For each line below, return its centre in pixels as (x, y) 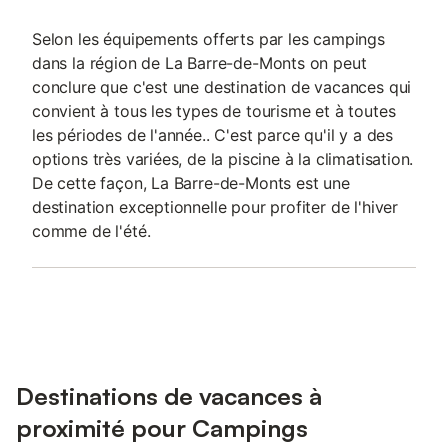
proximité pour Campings (162, 428)
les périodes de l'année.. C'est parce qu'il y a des (213, 135)
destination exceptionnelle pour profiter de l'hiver (215, 207)
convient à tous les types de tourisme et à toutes (214, 111)
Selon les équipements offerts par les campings (208, 39)
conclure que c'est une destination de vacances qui (222, 87)
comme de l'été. (91, 231)
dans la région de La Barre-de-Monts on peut (199, 63)
